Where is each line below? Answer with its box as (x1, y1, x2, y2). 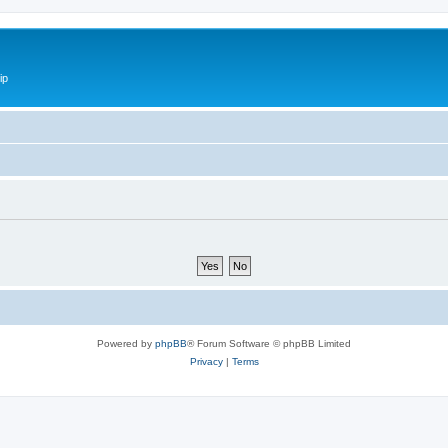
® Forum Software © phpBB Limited (187, 337, 351, 349)
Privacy (189, 355, 223, 367)
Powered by (97, 337, 155, 349)
